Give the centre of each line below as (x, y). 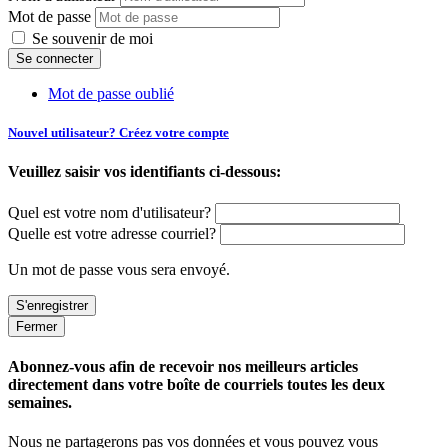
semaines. (40, 402)
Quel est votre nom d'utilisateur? (109, 212)
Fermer (36, 326)
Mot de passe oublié (111, 93)
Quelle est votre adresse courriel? (112, 233)
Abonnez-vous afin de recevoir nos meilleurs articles (183, 366)
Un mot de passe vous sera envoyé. (119, 269)
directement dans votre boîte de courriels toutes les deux (196, 384)
